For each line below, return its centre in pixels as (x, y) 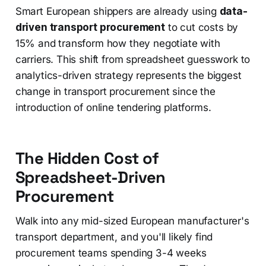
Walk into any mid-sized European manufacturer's (132, 221)
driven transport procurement (90, 28)
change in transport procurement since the (115, 92)
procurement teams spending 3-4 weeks (111, 253)
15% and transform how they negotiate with (118, 44)
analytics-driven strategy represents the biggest (128, 76)
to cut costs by (202, 28)
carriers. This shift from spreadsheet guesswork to (133, 60)
